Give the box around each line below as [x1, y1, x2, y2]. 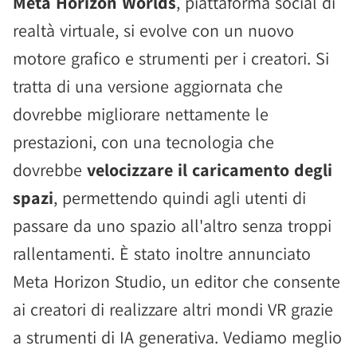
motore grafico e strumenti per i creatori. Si [13, 47, 329, 69]
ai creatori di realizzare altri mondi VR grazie [13, 298, 333, 320]
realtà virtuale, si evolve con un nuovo [13, 19, 294, 41]
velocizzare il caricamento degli [87, 159, 332, 181]
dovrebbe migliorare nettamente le [13, 103, 269, 125]
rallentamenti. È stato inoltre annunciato [13, 242, 311, 265]
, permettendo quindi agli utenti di [53, 186, 306, 209]
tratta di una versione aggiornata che [13, 75, 283, 97]
